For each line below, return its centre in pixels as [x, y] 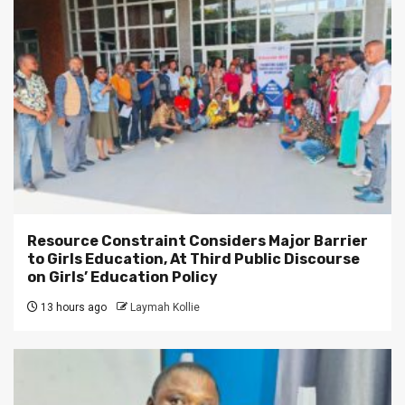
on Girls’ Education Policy [122, 278]
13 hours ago [72, 308]
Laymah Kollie [165, 308]
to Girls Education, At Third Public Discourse [193, 259]
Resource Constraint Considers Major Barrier [198, 241]
